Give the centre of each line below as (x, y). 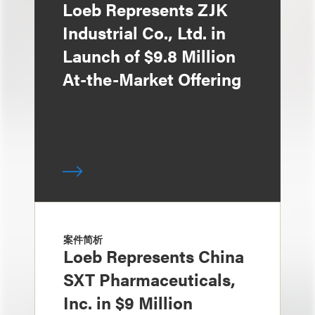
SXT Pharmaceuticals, (149, 279)
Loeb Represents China (154, 256)
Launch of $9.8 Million (149, 56)
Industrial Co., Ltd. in (144, 32)
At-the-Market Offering (152, 79)
